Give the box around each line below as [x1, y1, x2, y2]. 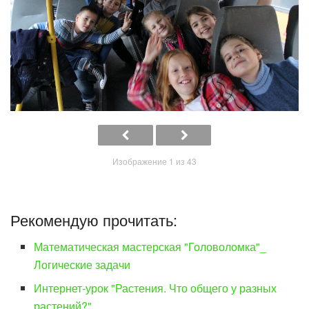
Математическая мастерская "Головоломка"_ [34, 238, 267, 255]
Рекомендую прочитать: [10, 208, 177, 230]
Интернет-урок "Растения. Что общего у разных [34, 279, 277, 296]
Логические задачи [34, 256, 131, 272]
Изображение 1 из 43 [112, 154, 197, 167]
